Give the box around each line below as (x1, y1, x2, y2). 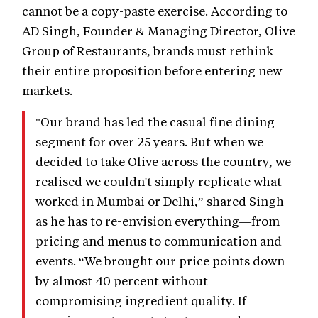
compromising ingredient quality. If (35, 292, 246, 308)
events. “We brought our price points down (35, 252, 285, 268)
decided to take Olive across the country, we (35, 153, 291, 169)
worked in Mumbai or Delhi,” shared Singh (35, 192, 284, 209)
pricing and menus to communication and (35, 232, 282, 248)
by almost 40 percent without (35, 272, 208, 288)
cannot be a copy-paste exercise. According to (22, 2, 287, 18)
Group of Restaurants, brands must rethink (22, 42, 273, 58)
